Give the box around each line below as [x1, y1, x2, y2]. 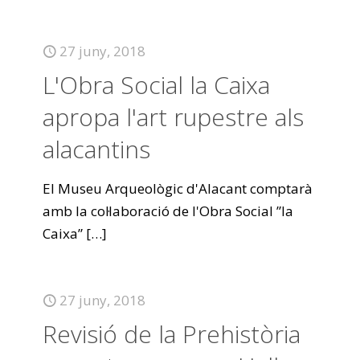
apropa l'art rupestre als [43, 100, 304, 133]
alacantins [43, 133, 150, 166]
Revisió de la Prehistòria [43, 317, 301, 350]
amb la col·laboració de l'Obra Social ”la [43, 202, 293, 220]
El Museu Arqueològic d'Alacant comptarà [43, 179, 313, 198]
